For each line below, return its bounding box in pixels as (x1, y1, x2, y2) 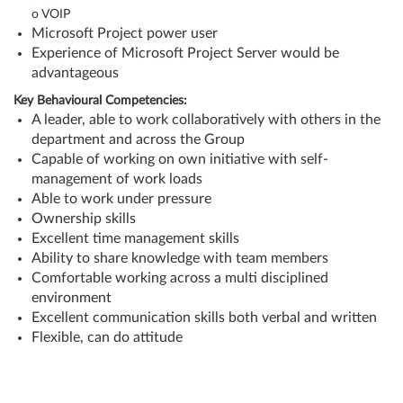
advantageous (31, 66, 119, 80)
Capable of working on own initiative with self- (31, 152, 328, 166)
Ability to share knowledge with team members (31, 251, 328, 265)
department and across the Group (31, 132, 245, 147)
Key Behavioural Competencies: (13, 94, 187, 107)
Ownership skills (31, 211, 136, 226)
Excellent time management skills (31, 231, 239, 246)
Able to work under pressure (31, 192, 211, 206)
